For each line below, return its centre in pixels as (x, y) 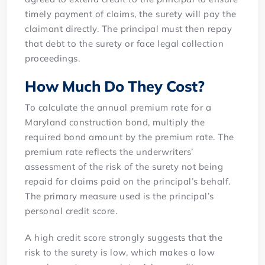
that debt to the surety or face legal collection (125, 43)
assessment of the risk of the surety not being (124, 166)
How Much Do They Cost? (115, 86)
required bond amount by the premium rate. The (130, 137)
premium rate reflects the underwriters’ (109, 151)
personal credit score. (71, 211)
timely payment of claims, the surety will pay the (131, 14)
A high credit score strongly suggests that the (124, 237)
